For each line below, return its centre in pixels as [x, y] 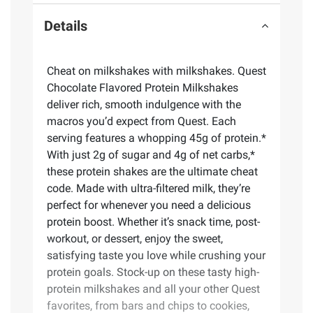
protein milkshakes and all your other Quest [153, 289]
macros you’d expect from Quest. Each [141, 121]
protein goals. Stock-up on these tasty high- [153, 272]
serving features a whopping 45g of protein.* [156, 138]
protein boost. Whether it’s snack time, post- [153, 221]
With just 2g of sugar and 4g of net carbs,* [151, 154]
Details [66, 26]
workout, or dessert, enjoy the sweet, [135, 238]
